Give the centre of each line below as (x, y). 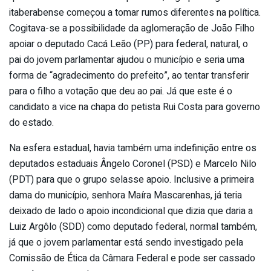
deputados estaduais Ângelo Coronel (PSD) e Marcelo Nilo (133, 164)
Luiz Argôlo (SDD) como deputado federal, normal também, (133, 227)
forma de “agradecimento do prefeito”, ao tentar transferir (129, 75)
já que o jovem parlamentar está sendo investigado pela (126, 242)
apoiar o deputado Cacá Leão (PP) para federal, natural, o (129, 44)
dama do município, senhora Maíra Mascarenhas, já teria (126, 195)
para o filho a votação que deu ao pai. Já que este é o (121, 91)
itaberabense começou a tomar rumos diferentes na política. (135, 12)
